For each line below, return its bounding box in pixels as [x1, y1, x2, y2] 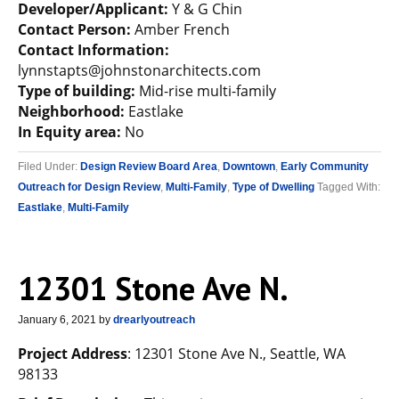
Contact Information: [18, 40, 169, 60]
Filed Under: [18, 160, 80, 173]
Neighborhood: [18, 102, 125, 121]
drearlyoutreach [113, 313, 195, 326]
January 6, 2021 [18, 313, 96, 326]
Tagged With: [317, 181, 380, 193]
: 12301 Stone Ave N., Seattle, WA [127, 344, 346, 363]
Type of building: [18, 81, 135, 101]
